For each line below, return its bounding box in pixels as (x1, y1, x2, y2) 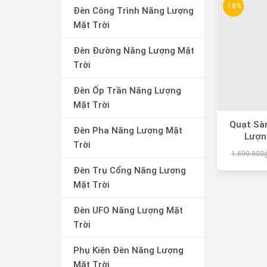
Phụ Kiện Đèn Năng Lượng (73, 244, 184, 256)
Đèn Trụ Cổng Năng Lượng (73, 164, 186, 176)
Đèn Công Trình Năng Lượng (73, 5, 194, 16)
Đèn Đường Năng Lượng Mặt (73, 45, 194, 56)
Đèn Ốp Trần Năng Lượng (73, 85, 181, 96)
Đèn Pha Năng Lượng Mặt (73, 125, 182, 136)
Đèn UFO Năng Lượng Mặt (73, 204, 183, 216)
